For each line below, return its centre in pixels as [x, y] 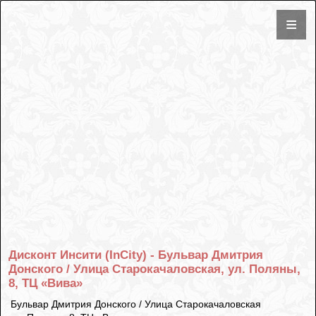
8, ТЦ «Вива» [46, 283]
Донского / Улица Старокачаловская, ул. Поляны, [155, 269]
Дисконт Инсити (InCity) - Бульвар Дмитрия [136, 255]
